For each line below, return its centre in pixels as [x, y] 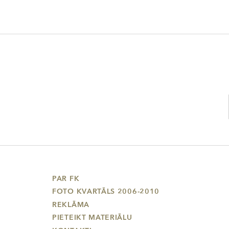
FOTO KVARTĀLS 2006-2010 [106, 192]
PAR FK [66, 178]
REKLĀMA [71, 204]
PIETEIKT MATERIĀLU [92, 218]
